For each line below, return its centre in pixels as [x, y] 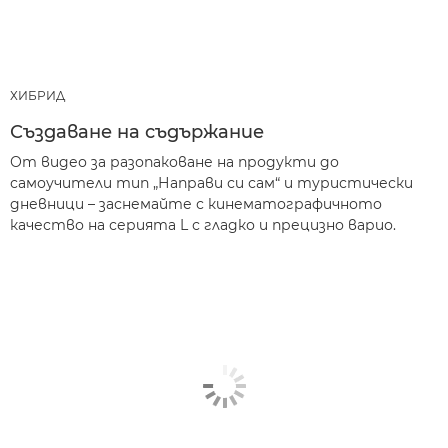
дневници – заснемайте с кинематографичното [196, 204]
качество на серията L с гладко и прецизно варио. [203, 225]
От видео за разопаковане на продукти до [174, 162]
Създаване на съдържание [137, 132]
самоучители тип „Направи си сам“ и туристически [211, 183]
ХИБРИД [37, 96]
